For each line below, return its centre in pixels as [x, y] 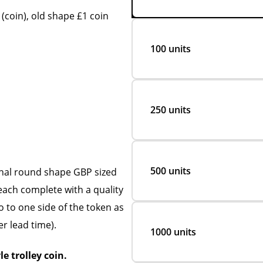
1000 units [173, 232]
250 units [171, 110]
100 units [171, 49]
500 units [171, 171]
